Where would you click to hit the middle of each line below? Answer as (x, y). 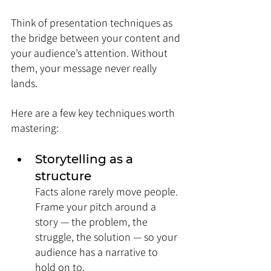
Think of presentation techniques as (93, 23)
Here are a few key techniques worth (94, 113)
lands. (24, 83)
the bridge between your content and (97, 38)
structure (63, 176)
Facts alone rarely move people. (108, 191)
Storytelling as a (86, 159)
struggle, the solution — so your (107, 237)
